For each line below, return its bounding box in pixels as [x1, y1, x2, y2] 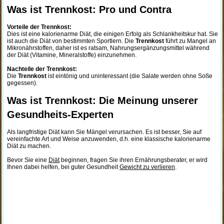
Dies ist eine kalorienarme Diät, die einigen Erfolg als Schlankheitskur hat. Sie [6, 30, 218, 37]
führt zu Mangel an [165, 37, 216, 44]
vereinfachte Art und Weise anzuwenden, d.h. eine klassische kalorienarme [6, 135, 210, 142]
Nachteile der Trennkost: [6, 65, 77, 72]
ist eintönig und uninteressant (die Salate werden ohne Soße [46, 72, 212, 79]
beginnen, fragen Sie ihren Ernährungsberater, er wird [59, 156, 207, 163]
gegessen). [6, 79, 37, 86]
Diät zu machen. [6, 142, 51, 149]
